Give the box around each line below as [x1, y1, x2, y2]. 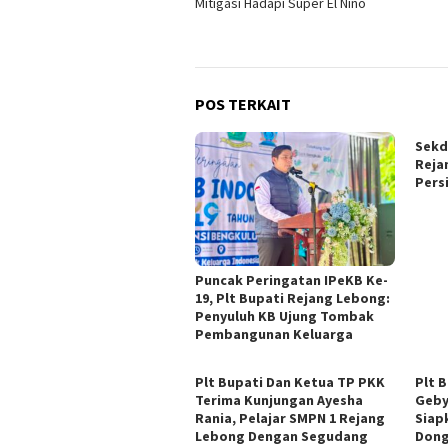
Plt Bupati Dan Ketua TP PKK [195, 372, 385, 391]
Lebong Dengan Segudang [195, 426, 368, 445]
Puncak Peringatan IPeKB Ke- [195, 270, 388, 289]
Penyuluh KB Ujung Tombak [195, 306, 374, 325]
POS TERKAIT [195, 94, 291, 115]
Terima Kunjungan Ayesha [195, 390, 363, 409]
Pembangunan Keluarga [195, 324, 353, 343]
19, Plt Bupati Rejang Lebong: [195, 288, 390, 307]
